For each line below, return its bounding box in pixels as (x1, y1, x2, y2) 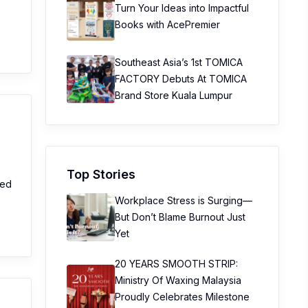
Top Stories (67, 167, 135, 181)
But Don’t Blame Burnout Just (115, 211, 245, 223)
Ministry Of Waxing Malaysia (115, 274, 241, 286)
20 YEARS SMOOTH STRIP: (115, 258, 238, 269)
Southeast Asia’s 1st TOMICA (115, 56, 243, 68)
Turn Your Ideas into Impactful (115, 2, 249, 14)
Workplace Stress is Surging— (115, 195, 252, 206)
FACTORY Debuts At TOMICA (115, 73, 247, 85)
